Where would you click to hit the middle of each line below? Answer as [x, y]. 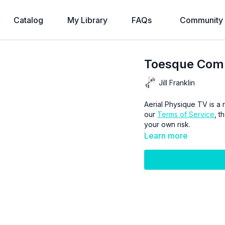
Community [201, 20]
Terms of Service [186, 114]
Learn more [166, 136]
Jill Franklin [177, 82]
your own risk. [167, 124]
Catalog [28, 20]
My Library [87, 20]
